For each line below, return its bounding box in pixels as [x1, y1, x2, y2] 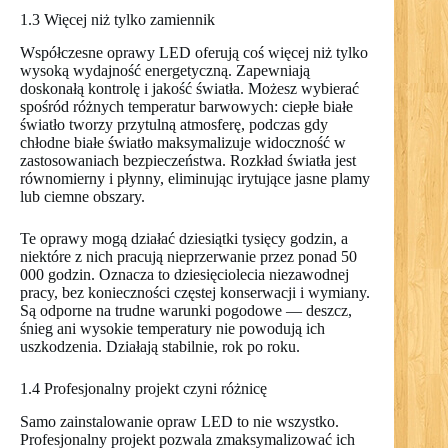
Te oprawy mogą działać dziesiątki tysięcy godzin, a [20, 229, 348, 247]
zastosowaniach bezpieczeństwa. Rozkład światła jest [20, 151, 356, 169]
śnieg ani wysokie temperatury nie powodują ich [20, 319, 325, 337]
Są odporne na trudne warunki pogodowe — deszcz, [20, 301, 352, 319]
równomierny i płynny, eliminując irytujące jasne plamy [20, 169, 370, 187]
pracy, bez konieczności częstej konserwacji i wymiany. [20, 283, 370, 301]
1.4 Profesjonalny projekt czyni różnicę [20, 379, 267, 397]
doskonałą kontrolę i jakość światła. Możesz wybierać [20, 79, 359, 97]
